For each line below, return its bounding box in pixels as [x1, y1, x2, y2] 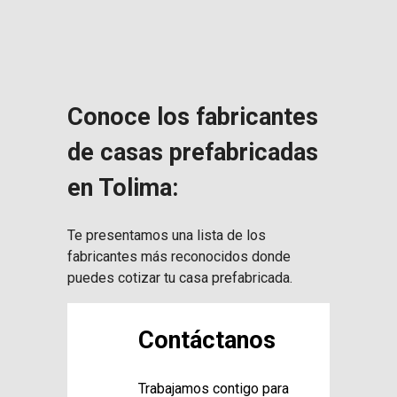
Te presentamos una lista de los [67, 227, 266, 245]
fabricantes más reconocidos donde [67, 248, 291, 266]
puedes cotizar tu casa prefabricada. [67, 269, 292, 287]
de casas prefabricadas [67, 137, 318, 167]
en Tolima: [67, 173, 178, 202]
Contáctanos [138, 326, 276, 355]
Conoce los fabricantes [67, 102, 318, 131]
